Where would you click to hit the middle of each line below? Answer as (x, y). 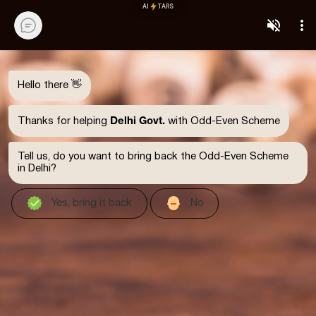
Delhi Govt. (138, 120)
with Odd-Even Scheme (223, 122)
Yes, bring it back (92, 203)
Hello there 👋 (50, 85)
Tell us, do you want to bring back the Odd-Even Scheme (153, 156)
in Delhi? (37, 168)
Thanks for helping (64, 122)
